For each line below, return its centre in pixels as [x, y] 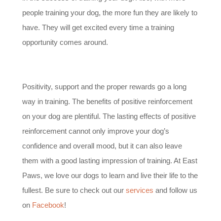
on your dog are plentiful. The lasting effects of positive [109, 116]
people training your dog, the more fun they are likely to [110, 12]
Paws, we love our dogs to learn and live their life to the [110, 175]
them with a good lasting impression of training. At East [110, 160]
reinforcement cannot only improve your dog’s [95, 131]
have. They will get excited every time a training [98, 27]
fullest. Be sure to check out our [74, 190]
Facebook [48, 205]
